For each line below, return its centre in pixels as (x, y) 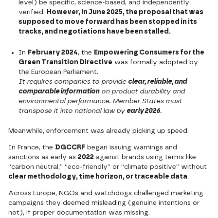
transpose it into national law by (73, 111)
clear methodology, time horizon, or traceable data (98, 176)
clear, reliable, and (158, 82)
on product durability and (142, 92)
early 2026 (144, 111)
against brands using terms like (145, 157)
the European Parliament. (59, 72)
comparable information (59, 92)
